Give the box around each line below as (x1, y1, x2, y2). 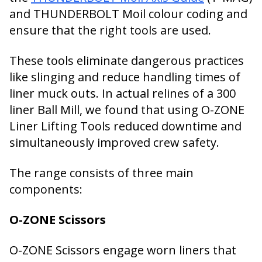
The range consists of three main (9, 165, 194, 181)
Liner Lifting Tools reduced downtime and (9, 118, 242, 134)
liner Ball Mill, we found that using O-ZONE (9, 102, 244, 118)
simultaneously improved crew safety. (9, 135, 219, 150)
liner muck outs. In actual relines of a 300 (9, 85, 236, 101)
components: (9, 181, 82, 197)
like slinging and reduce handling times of (9, 69, 240, 85)
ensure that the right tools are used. (9, 22, 211, 38)
